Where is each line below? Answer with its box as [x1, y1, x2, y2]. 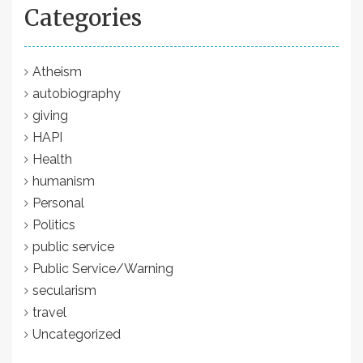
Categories [24, 2, 142, 32]
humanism [32, 173, 95, 189]
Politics [32, 216, 75, 233]
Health [32, 151, 72, 167]
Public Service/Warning [32, 260, 173, 276]
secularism [32, 282, 96, 298]
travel [32, 304, 66, 320]
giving [32, 107, 68, 123]
